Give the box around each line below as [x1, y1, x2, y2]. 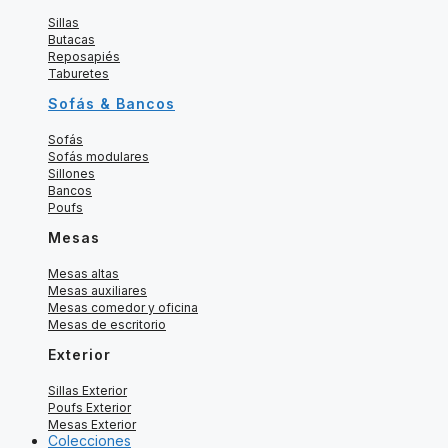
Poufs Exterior [48, 400, 131, 416]
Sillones [48, 166, 95, 182]
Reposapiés [48, 49, 120, 65]
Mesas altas [48, 266, 119, 282]
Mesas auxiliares [48, 283, 147, 299]
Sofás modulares [48, 149, 149, 165]
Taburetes [48, 66, 109, 82]
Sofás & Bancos [48, 95, 175, 113]
